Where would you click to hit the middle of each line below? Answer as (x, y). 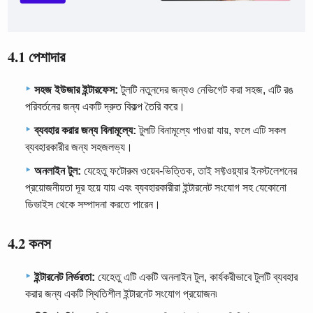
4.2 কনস (30, 243)
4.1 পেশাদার (37, 56)
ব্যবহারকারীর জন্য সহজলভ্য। (79, 147)
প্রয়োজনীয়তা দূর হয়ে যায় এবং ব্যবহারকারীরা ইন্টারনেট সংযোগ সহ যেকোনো (156, 188)
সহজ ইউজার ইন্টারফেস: (76, 90)
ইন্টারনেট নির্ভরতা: (65, 277)
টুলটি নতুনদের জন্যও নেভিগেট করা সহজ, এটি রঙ (206, 90)
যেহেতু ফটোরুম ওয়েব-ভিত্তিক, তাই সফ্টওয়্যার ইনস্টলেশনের (189, 171)
